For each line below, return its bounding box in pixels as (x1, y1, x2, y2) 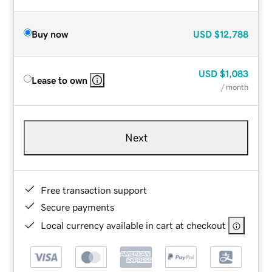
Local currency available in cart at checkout (41, 220, 226, 230)
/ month (220, 83, 248, 91)
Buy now (32, 29, 69, 39)
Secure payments (41, 202, 115, 212)
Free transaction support (41, 185, 148, 195)
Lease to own (32, 75, 88, 85)
